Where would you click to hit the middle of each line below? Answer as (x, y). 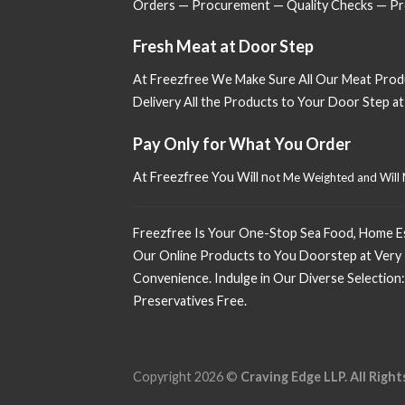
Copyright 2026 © (187, 376)
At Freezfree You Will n (201, 177)
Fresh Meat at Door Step (223, 47)
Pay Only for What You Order (242, 144)
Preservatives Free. (190, 300)
